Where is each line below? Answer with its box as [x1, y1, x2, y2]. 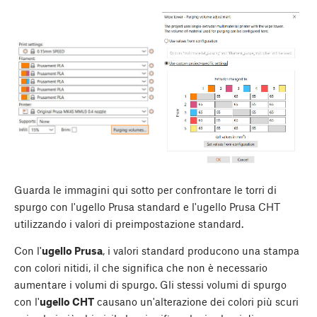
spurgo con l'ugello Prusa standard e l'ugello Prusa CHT [14, 200, 280, 213]
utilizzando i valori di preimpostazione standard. [14, 217, 243, 230]
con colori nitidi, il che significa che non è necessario [14, 260, 267, 274]
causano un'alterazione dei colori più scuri [94, 294, 299, 308]
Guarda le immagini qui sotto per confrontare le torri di [14, 183, 277, 196]
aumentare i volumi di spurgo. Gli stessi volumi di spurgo [14, 277, 287, 291]
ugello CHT [40, 294, 94, 308]
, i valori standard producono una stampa [103, 243, 299, 257]
